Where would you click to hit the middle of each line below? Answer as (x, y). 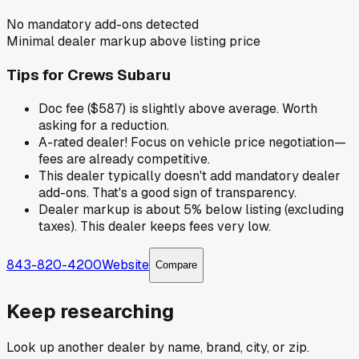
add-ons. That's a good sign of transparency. (167, 192)
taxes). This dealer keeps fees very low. (155, 226)
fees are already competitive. (124, 159)
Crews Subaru (119, 75)
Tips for (37, 75)
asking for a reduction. (104, 125)
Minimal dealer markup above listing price (133, 42)
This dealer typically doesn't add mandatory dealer (190, 175)
